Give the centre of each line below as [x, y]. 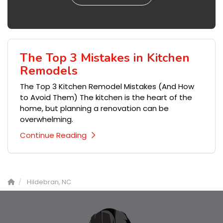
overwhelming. [47, 119]
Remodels [49, 71]
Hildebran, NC [49, 182]
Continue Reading [53, 135]
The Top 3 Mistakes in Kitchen [105, 58]
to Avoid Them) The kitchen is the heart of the [106, 98]
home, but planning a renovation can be [94, 109]
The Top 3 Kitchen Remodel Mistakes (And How [107, 87]
